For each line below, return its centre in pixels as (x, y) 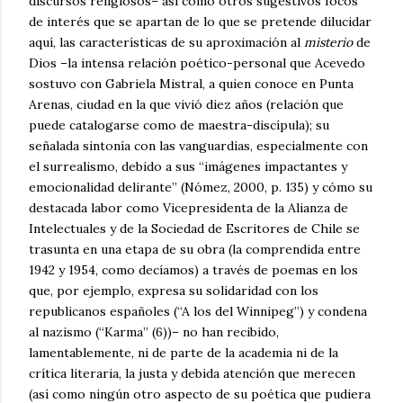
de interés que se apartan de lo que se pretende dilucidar (200, 22)
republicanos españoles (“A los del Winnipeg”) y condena (198, 312)
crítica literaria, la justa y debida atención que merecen (192, 374)
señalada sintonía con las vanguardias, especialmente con (198, 146)
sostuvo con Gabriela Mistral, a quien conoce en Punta (191, 84)
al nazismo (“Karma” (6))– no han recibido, (154, 332)
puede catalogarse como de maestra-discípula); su (179, 125)
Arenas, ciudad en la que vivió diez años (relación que (186, 105)
